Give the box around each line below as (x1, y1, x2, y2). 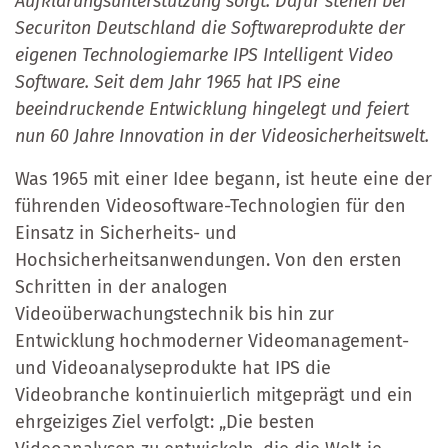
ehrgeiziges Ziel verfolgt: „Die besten (15, 410, 315, 433)
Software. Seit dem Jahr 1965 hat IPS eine (15, 70, 340, 93)
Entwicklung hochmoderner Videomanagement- (15, 329, 409, 352)
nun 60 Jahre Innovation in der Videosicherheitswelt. (15, 124, 429, 147)
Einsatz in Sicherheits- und (15, 221, 237, 244)
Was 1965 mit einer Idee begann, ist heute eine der (15, 167, 432, 190)
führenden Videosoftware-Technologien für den (15, 194, 406, 217)
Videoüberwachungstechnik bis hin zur (15, 302, 334, 325)
